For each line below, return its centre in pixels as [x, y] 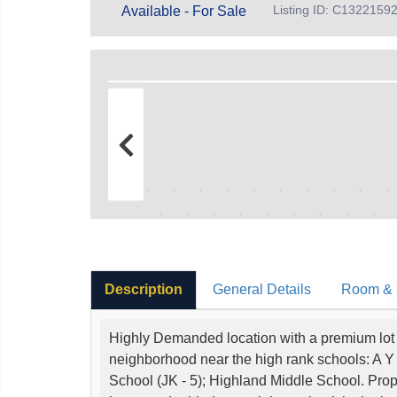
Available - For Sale [184, 11]
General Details [262, 289]
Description [144, 289]
